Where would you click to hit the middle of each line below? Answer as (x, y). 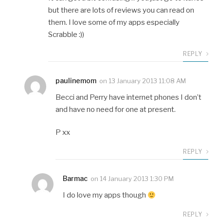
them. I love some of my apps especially (114, 22)
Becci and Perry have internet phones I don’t (128, 97)
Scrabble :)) (66, 34)
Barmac (75, 179)
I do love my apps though (105, 195)
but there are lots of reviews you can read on (121, 10)
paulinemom (76, 80)
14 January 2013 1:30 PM (137, 179)
